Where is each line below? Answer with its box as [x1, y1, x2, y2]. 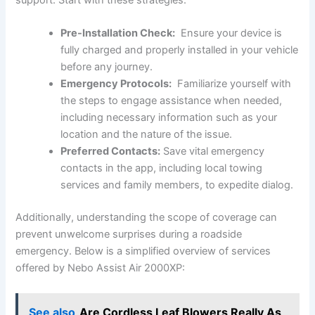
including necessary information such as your [60, 111, 278, 124]
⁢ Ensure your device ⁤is [175, 27, 283, 40]
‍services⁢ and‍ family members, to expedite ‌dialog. [60, 179, 294, 192]
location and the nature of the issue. [60, 128, 233, 141]
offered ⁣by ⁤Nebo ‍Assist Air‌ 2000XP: [15, 262, 186, 275]
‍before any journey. [60, 60, 153, 74]
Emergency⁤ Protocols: [60, 77, 172, 91]
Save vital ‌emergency [160, 145, 265, 158]
